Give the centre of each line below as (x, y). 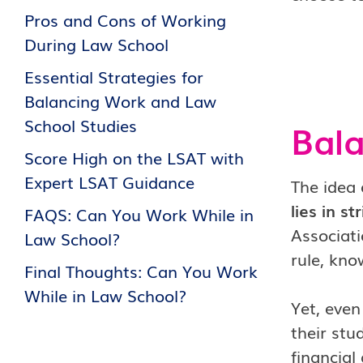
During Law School (96, 44)
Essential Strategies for (114, 76)
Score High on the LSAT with (134, 157)
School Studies (81, 125)
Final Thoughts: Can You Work (141, 271)
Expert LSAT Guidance (109, 181)
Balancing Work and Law (120, 100)
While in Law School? (105, 295)
